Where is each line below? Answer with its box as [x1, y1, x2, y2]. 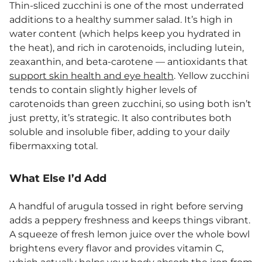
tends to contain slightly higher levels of [9, 84, 196, 96]
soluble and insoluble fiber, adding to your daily [9, 126, 230, 138]
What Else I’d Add [9, 172, 106, 185]
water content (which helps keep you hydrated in [9, 28, 241, 40]
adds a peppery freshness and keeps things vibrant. [9, 215, 250, 226]
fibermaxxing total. [9, 140, 98, 152]
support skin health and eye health [9, 70, 174, 82]
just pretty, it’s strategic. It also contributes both [9, 112, 232, 124]
